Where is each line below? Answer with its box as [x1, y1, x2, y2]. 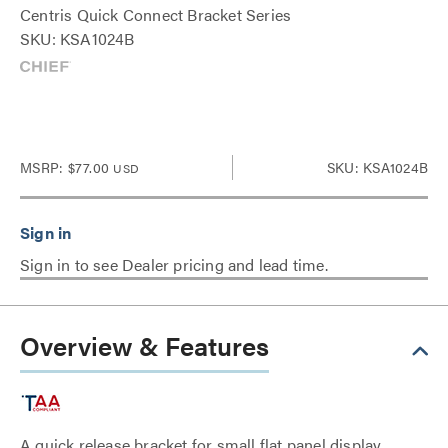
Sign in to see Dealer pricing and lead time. [20, 253, 328, 276]
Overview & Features [20, 327, 269, 364]
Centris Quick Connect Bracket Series [20, 3, 292, 26]
